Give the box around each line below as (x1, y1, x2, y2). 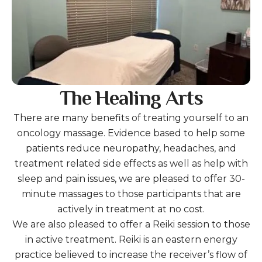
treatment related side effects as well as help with (14, 157, 248, 169)
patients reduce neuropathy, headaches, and (26, 142, 236, 154)
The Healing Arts (59, 83, 203, 116)
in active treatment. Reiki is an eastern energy (25, 233, 237, 245)
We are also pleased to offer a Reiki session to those (12, 218, 250, 230)
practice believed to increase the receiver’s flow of (15, 249, 247, 260)
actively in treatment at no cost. (57, 203, 205, 215)
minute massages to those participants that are (21, 188, 241, 199)
